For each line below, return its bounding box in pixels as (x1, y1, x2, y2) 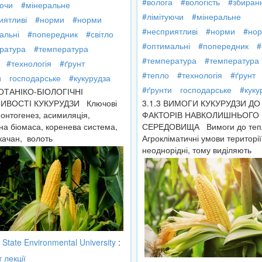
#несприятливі (142, 25, 198, 37)
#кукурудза (69, 72, 111, 84)
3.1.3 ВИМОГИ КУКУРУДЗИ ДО (142, 97, 260, 109)
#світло (86, 28, 113, 40)
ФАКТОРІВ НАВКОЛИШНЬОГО (142, 109, 259, 121)
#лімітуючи (142, 11, 184, 23)
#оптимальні (142, 40, 190, 52)
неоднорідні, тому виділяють (142, 144, 251, 156)
